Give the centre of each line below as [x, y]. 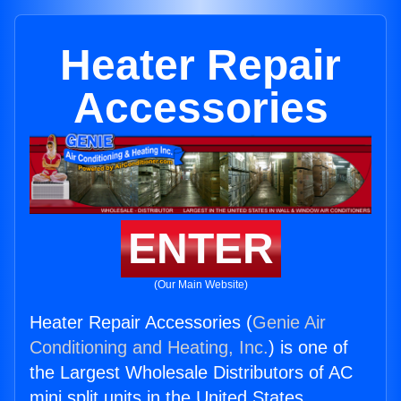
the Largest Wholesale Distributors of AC [191, 373]
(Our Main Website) [200, 285]
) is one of [308, 348]
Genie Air [289, 323]
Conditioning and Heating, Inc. [149, 348]
